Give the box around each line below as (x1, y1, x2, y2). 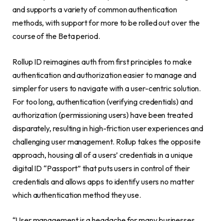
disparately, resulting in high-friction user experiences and (12, 123, 204, 133)
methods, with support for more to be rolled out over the (12, 18, 200, 28)
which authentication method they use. (12, 189, 142, 200)
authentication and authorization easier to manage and (12, 70, 196, 80)
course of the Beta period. (12, 31, 100, 41)
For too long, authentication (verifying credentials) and (12, 96, 193, 107)
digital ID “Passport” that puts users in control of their (12, 163, 190, 173)
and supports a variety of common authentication (12, 4, 178, 15)
